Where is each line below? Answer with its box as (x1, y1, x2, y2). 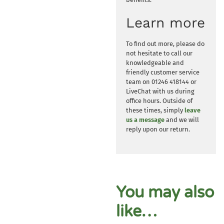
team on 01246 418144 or (125, 77, 196, 85)
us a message (125, 115, 164, 123)
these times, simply (125, 106, 184, 114)
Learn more (125, 14, 205, 31)
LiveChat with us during (125, 87, 194, 95)
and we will (164, 115, 199, 123)
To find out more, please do (125, 39, 204, 47)
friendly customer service (125, 68, 199, 76)
